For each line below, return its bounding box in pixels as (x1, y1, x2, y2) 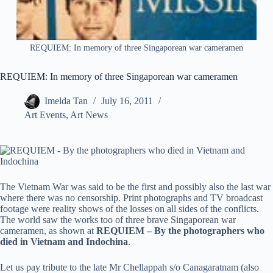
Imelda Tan (44, 96, 88, 107)
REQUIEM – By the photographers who (96, 225, 264, 236)
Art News (70, 110, 108, 121)
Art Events (24, 110, 66, 121)
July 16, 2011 (101, 96, 153, 107)
